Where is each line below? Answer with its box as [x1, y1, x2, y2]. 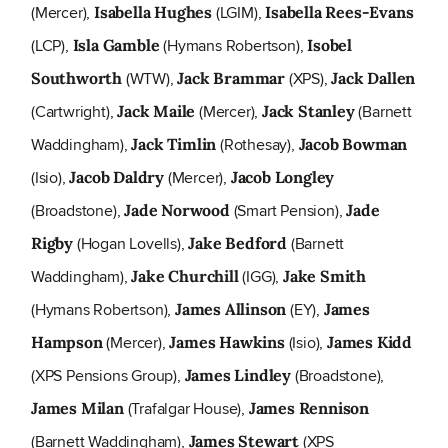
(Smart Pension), [229, 199, 347, 223]
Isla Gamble [72, 35, 160, 56]
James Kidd [327, 332, 413, 353]
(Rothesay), [216, 133, 299, 157]
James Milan [31, 398, 124, 419]
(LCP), [31, 34, 73, 58]
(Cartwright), [31, 100, 118, 124]
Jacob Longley [230, 167, 335, 188]
